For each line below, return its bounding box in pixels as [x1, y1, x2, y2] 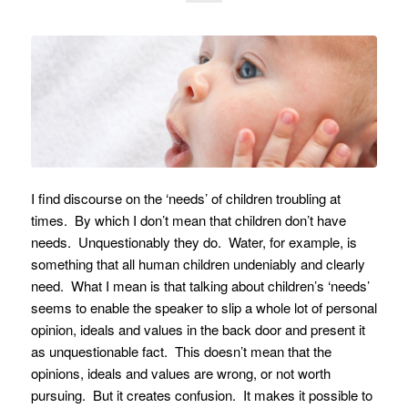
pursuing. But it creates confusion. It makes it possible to [30, 385, 372, 405]
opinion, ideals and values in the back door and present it [30, 320, 365, 340]
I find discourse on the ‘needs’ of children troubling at [30, 189, 341, 209]
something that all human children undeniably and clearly [30, 254, 365, 274]
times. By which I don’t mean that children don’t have [30, 210, 346, 230]
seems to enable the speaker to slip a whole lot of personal [30, 298, 377, 318]
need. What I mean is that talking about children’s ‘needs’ [30, 276, 370, 296]
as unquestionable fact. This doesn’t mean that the [30, 342, 331, 362]
